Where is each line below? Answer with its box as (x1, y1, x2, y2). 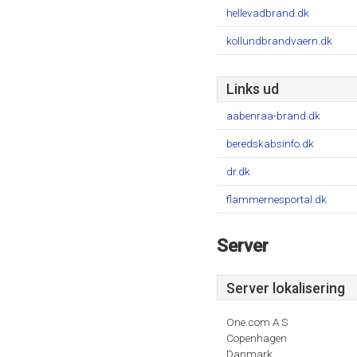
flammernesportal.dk (226, 193, 327, 206)
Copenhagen (226, 331, 287, 344)
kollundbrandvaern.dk (226, 34, 332, 47)
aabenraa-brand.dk (226, 109, 320, 122)
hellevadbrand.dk (226, 6, 309, 19)
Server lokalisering (226, 280, 345, 296)
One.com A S (226, 316, 288, 328)
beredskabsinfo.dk (226, 137, 314, 150)
